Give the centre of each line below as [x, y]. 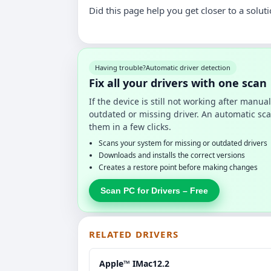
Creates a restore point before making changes [178, 167]
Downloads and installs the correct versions [172, 155]
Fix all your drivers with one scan [178, 83]
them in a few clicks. [130, 126]
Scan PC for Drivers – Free [154, 190]
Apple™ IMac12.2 [134, 263]
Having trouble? [120, 67]
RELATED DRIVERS [134, 234]
